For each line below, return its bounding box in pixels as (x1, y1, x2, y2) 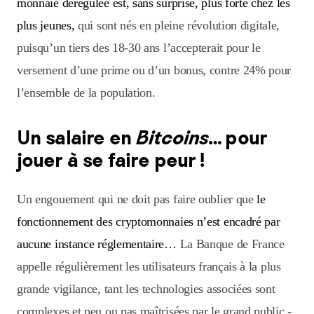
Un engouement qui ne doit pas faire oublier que (17, 192, 257, 207)
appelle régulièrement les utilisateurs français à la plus (17, 259, 281, 274)
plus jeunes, (17, 18, 75, 33)
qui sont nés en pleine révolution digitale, (74, 18, 280, 33)
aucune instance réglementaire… (17, 237, 177, 252)
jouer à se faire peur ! (17, 146, 205, 173)
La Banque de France (176, 237, 285, 252)
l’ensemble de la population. (17, 86, 156, 100)
